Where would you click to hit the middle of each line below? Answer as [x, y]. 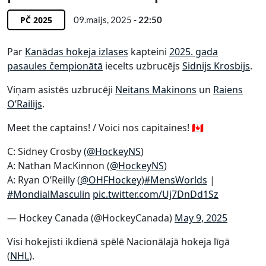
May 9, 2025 [201, 218]
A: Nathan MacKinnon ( [58, 166]
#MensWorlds [176, 180]
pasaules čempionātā [55, 66]
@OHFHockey [111, 180]
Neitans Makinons [156, 90]
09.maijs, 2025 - [106, 20]
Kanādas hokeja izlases [77, 52]
